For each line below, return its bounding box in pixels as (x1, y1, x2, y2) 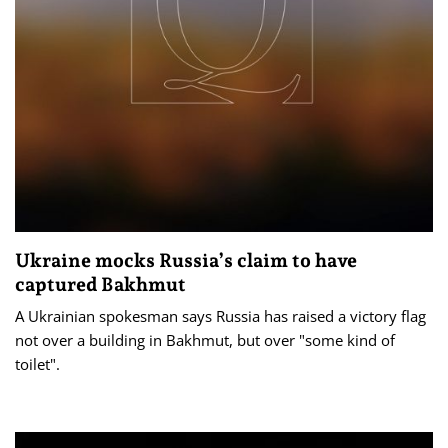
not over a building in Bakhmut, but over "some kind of (15, 330, 395, 351)
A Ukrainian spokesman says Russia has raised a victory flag (15, 306, 426, 327)
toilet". (15, 354, 60, 375)
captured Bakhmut (15, 273, 186, 296)
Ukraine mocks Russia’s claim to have (15, 249, 357, 272)
